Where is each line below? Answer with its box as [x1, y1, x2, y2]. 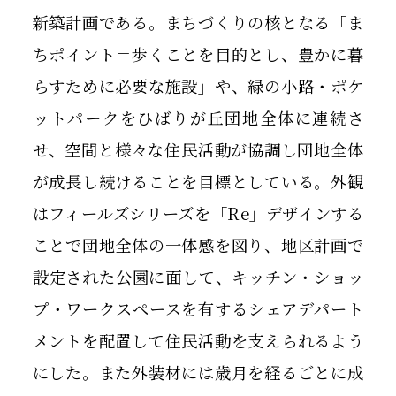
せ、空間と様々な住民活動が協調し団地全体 [32, 138, 364, 162]
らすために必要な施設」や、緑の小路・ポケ [32, 74, 364, 98]
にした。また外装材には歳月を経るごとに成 [32, 361, 364, 385]
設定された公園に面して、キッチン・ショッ [32, 265, 364, 289]
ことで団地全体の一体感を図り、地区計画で [32, 233, 364, 257]
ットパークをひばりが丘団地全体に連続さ [32, 106, 364, 130]
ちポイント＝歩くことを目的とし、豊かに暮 [32, 42, 364, 66]
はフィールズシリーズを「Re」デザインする [32, 202, 364, 225]
